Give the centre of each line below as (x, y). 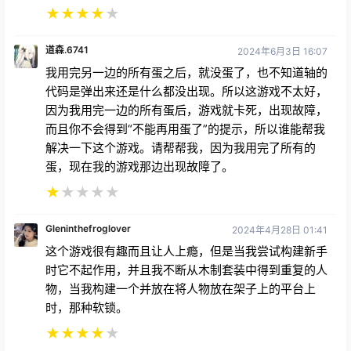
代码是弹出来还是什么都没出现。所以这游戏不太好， (186, 91)
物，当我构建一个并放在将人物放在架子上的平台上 (181, 288)
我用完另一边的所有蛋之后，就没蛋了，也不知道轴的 (186, 72)
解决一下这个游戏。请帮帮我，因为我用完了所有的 (181, 147)
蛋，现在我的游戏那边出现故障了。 (139, 166)
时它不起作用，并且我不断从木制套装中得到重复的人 (186, 270)
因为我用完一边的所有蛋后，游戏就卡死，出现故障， (186, 110)
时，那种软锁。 (87, 307)
